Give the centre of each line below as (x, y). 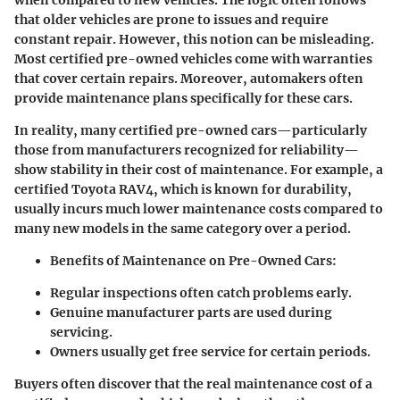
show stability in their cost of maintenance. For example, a (199, 170)
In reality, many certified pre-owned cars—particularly (191, 131)
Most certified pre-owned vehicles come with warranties (193, 59)
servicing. (81, 333)
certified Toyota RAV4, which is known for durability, (183, 190)
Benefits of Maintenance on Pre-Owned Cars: (193, 261)
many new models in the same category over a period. (183, 229)
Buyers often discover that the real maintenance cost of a (193, 384)
